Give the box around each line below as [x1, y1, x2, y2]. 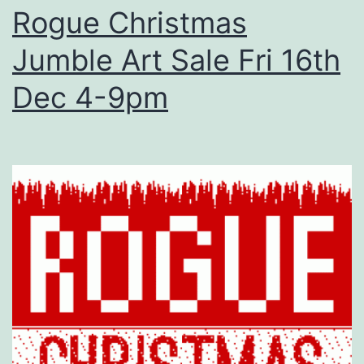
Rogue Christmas [12, 4, 247, 41]
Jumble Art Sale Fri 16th [12, 41, 340, 78]
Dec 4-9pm [12, 79, 168, 115]
